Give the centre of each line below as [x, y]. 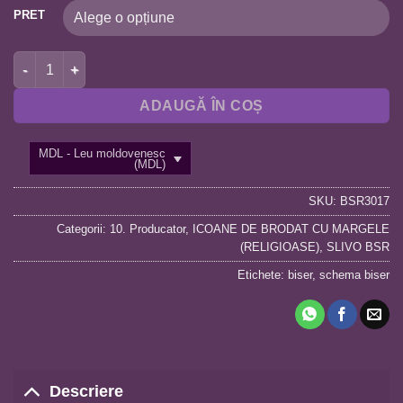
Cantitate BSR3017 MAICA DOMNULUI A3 [137, 61]
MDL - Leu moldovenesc [103, 153]
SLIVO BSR [358, 246]
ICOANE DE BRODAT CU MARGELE [291, 228]
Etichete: [263, 274]
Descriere [87, 392]
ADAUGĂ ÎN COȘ [201, 105]
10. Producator [148, 228]
